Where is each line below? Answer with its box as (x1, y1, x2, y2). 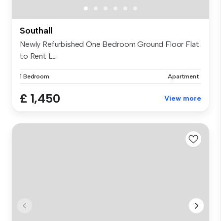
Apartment (168, 73, 199, 80)
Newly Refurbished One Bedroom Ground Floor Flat (20, 39, 199, 49)
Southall (20, 25, 52, 37)
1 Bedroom (20, 73, 49, 80)
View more (164, 94, 201, 103)
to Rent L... (20, 51, 57, 61)
